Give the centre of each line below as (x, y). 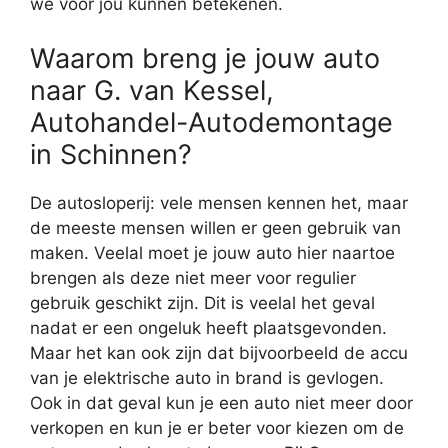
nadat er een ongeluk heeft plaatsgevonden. (208, 327)
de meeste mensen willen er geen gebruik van (215, 227)
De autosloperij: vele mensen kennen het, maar (219, 202)
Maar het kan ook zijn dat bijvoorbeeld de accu (219, 352)
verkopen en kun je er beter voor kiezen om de (217, 427)
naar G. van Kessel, (152, 90)
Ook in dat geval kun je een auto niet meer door (221, 402)
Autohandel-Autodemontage (211, 122)
